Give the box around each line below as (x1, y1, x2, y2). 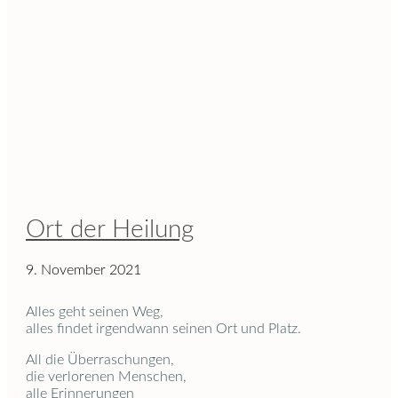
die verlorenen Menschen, (26, 370, 187, 385)
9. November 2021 (26, 263, 141, 278)
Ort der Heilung (26, 216, 194, 242)
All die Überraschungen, (26, 353, 174, 368)
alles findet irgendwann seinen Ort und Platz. (26, 322, 301, 337)
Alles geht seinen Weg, (26, 305, 163, 320)
